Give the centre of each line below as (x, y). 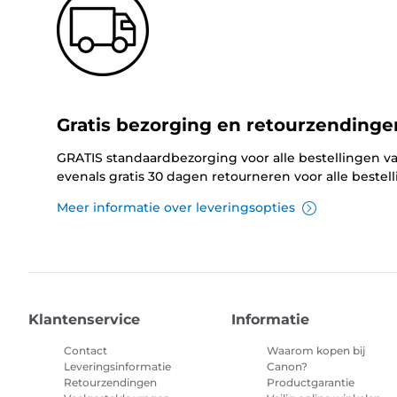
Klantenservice (84, 320)
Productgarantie (311, 383)
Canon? (288, 367)
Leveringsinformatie (117, 367)
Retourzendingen (110, 383)
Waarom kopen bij (316, 351)
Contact (86, 351)
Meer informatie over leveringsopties (176, 208)
